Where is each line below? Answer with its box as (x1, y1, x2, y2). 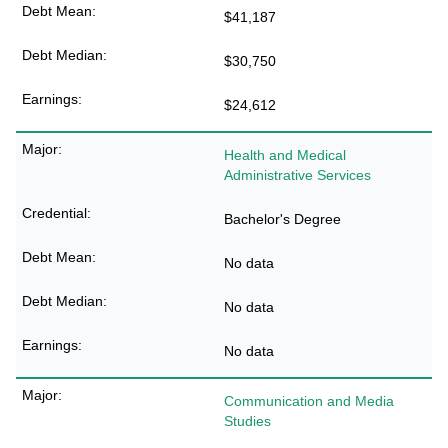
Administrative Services (224, 167, 371, 183)
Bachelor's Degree (224, 211, 341, 227)
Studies (224, 413, 271, 429)
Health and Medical (224, 147, 346, 163)
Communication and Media (224, 393, 394, 409)
